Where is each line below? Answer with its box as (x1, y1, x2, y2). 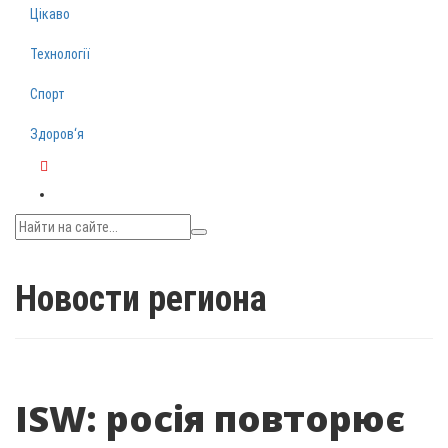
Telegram (40, 177, 94, 195)
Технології (30, 46, 90, 62)
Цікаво (30, 6, 70, 22)
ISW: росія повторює (15, 394, 405, 443)
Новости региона (15, 278, 267, 320)
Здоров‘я (30, 126, 84, 142)
